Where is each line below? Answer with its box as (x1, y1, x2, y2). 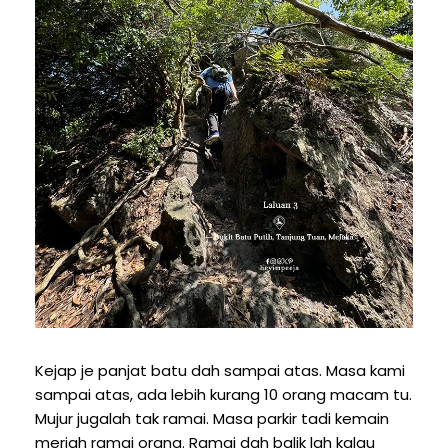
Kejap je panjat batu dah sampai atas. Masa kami (35, 359, 405, 381)
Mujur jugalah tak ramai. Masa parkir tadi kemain (35, 407, 389, 429)
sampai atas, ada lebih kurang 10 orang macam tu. (35, 383, 412, 405)
